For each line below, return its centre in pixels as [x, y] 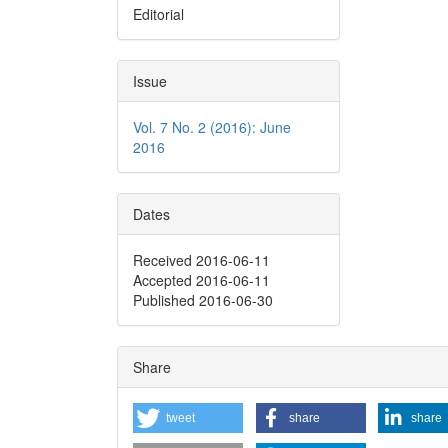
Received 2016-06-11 [201, 259]
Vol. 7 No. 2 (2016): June [212, 126]
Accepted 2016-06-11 [201, 279]
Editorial [158, 13]
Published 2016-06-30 [203, 299]
